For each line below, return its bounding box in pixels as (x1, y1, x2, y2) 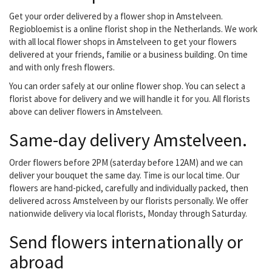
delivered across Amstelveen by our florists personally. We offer (9, 195, 248, 207)
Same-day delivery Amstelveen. (9, 128, 247, 152)
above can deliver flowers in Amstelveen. (9, 106, 163, 118)
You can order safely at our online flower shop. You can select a (9, 80, 245, 92)
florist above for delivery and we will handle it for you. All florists (9, 93, 250, 105)
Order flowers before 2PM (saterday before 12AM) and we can (9, 157, 243, 169)
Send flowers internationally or (9, 230, 243, 254)
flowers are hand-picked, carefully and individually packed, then (9, 182, 248, 194)
